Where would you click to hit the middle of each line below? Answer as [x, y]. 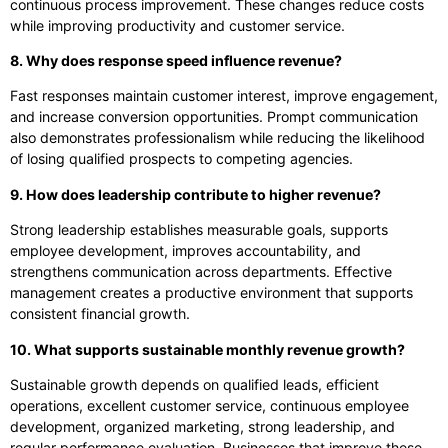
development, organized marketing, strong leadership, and [202, 427]
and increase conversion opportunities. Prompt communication [214, 117]
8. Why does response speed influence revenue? [176, 61]
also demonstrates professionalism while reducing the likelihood [217, 138]
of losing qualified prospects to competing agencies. [181, 159]
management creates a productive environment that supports [211, 293]
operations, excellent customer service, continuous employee [209, 406]
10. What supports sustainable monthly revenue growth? [207, 349]
